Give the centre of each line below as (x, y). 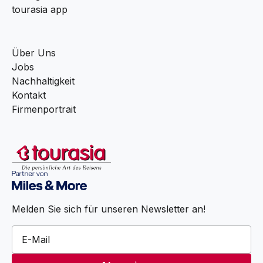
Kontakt (29, 95)
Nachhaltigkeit (43, 81)
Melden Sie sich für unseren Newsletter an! (109, 209)
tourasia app (40, 9)
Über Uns (34, 53)
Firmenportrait (44, 109)
